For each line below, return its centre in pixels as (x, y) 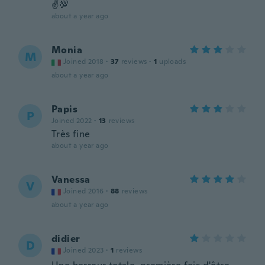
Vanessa (71, 180)
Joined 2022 (72, 121)
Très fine (71, 134)
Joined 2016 (84, 191)
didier (66, 239)
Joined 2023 (84, 250)
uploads (173, 62)
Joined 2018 (84, 62)
